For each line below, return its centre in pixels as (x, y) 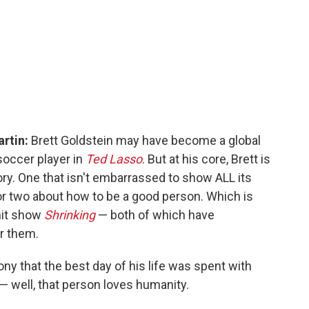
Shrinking (70, 215)
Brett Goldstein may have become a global (146, 140)
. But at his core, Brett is (206, 159)
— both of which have (155, 215)
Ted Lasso (114, 159)
